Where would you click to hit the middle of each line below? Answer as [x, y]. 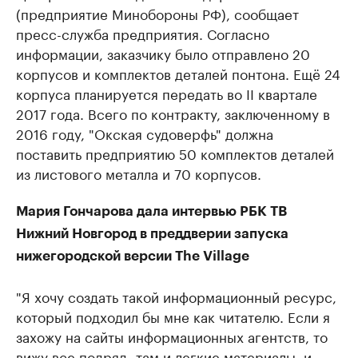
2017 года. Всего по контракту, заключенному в [173, 112]
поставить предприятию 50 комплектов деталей [175, 152]
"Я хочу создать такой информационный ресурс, [176, 295]
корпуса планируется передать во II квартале [167, 92]
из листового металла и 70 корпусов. [139, 172]
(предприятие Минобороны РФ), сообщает [157, 12]
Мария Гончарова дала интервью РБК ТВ [151, 211]
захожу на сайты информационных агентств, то [172, 335]
